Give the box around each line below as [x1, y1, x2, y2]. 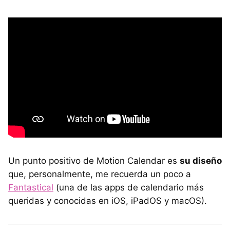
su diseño [180, 156, 222, 166]
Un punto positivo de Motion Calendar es [8, 156, 180, 166]
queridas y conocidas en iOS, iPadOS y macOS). [8, 196, 207, 206]
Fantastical [8, 182, 53, 193]
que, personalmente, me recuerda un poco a [8, 169, 191, 180]
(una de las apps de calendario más [53, 182, 204, 193]
